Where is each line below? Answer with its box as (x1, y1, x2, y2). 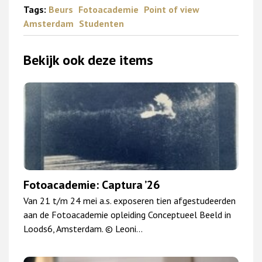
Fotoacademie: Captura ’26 (23, 177, 160, 192)
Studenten (79, 17, 124, 29)
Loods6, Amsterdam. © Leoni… (23, 222, 143, 235)
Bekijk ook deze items (23, 50, 153, 69)
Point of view (144, 3, 199, 15)
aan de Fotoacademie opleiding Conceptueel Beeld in (23, 208, 231, 220)
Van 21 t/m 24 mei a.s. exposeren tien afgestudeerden (23, 194, 236, 206)
